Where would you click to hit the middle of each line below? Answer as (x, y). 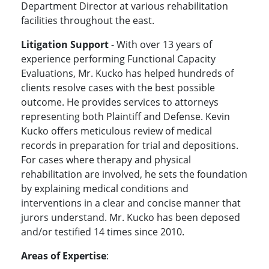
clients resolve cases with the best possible (118, 88)
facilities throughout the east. (89, 21)
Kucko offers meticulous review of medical (116, 131)
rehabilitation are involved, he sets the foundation (134, 174)
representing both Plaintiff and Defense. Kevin (125, 117)
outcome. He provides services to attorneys (120, 102)
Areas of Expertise (64, 256)
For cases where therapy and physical (106, 160)
